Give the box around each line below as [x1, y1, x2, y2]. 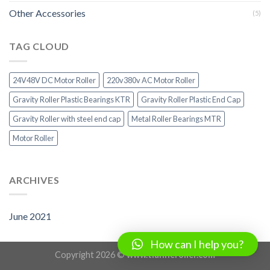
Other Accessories [9, 7, 86, 19]
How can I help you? [150, 237, 243, 251]
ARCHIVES [9, 174, 60, 186]
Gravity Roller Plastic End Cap [141, 94, 240, 104]
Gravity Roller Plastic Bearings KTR [13, 94, 130, 104]
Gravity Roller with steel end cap [13, 113, 121, 124]
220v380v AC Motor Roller [107, 75, 195, 85]
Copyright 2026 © [55, 250, 127, 260]
